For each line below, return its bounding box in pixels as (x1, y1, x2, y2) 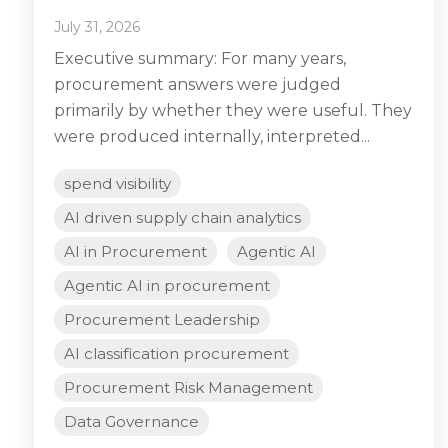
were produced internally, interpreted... (54, 127, 370, 147)
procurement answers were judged (54, 75, 341, 95)
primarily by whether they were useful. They (54, 101, 412, 121)
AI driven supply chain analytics (64, 208, 301, 228)
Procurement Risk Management (64, 378, 313, 398)
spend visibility (64, 174, 171, 194)
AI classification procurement (64, 344, 289, 364)
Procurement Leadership (64, 310, 260, 330)
